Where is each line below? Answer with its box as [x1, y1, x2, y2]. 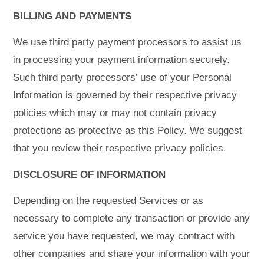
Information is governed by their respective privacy [13, 90, 237, 101]
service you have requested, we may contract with [13, 230, 235, 242]
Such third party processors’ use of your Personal [13, 72, 232, 84]
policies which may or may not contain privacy [13, 107, 217, 119]
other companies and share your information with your [13, 248, 250, 260]
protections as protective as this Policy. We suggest [13, 125, 243, 137]
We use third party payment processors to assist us [13, 37, 242, 48]
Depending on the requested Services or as [13, 195, 204, 207]
